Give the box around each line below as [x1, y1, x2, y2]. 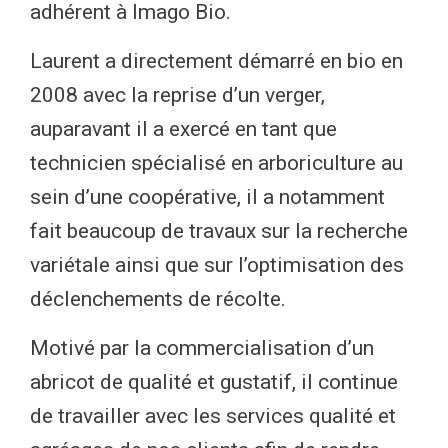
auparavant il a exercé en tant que [30, 117, 337, 142]
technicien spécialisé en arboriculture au [30, 151, 403, 176]
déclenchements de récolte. [30, 287, 286, 312]
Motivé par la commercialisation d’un [30, 336, 374, 361]
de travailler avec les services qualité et [30, 404, 396, 429]
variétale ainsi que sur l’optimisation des [30, 253, 404, 278]
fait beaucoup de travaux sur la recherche [30, 219, 408, 244]
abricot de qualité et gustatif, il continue [30, 370, 398, 395]
